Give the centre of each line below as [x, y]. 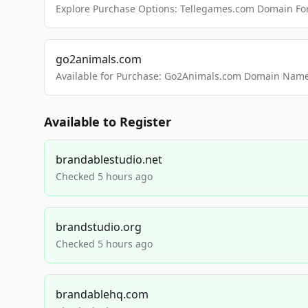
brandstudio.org [99, 227]
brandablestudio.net [109, 159]
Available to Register [108, 122]
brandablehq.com [102, 294]
